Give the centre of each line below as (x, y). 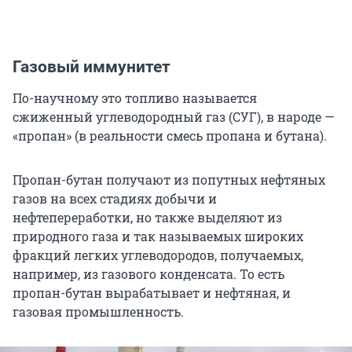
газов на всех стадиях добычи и (115, 199)
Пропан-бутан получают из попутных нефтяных (169, 180)
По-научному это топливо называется (135, 98)
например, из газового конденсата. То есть (148, 274)
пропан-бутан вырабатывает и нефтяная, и (152, 293)
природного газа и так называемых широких (158, 236)
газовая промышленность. (98, 312)
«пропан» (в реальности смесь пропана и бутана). (170, 136)
